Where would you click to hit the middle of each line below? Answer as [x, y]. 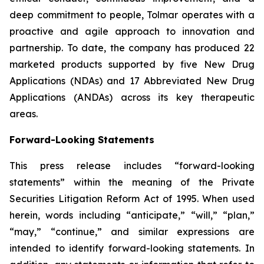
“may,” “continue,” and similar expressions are [132, 232]
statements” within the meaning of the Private [132, 182]
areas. [24, 114]
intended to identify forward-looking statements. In [132, 248]
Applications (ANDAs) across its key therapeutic [132, 97]
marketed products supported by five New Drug [132, 64]
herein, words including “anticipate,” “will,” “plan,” [132, 215]
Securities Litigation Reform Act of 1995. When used [132, 199]
